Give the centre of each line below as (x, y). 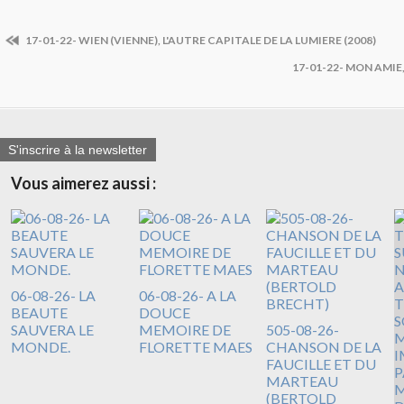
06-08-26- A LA (187, 295)
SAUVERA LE (52, 329)
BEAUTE (39, 312)
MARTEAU (302, 381)
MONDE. (41, 346)
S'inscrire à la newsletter (78, 149)
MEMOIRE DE (184, 329)
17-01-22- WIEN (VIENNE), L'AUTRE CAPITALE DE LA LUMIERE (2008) (200, 41)
